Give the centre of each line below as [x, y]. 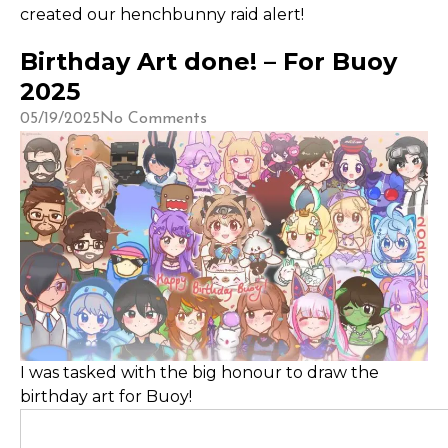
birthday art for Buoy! [106, 396]
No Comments [153, 119]
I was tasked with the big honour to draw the [199, 372]
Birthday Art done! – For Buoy [208, 62]
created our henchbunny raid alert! [162, 15]
